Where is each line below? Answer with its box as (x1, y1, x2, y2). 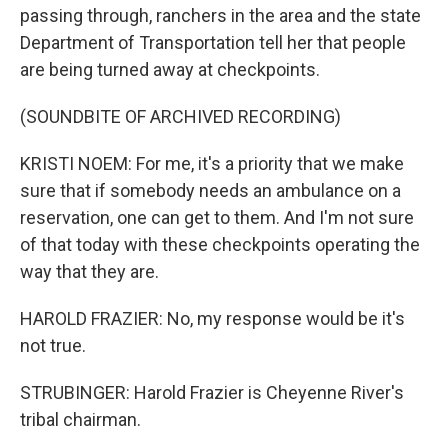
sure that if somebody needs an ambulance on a (20, 179, 401, 201)
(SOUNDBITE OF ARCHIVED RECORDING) (20, 105, 341, 127)
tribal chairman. (20, 408, 141, 430)
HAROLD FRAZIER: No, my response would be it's (20, 307, 405, 329)
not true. (20, 334, 86, 356)
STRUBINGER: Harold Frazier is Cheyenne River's (20, 381, 404, 403)
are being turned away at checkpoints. (20, 58, 320, 80)
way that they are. (20, 260, 159, 282)
